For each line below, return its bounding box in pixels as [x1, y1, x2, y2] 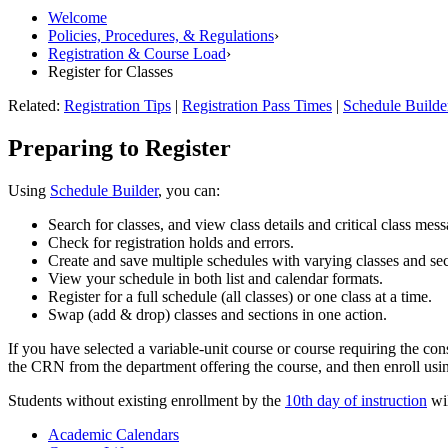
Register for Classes [48, 62, 173, 80]
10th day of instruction [285, 391, 427, 409]
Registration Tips [64, 96, 171, 114]
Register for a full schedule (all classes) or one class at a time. [48, 287, 432, 305]
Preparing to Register [8, 134, 231, 161]
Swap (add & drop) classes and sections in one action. [48, 305, 387, 323]
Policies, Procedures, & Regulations [48, 26, 274, 44]
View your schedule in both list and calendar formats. [48, 269, 383, 287]
